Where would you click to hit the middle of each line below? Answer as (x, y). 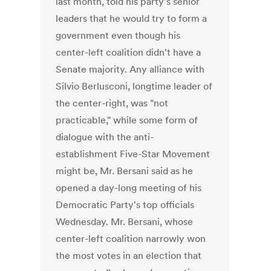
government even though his (118, 35)
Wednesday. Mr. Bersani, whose (125, 222)
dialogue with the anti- (105, 137)
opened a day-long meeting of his (129, 188)
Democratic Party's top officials (125, 205)
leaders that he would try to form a (132, 18)
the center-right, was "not (112, 103)
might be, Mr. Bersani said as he (125, 171)
